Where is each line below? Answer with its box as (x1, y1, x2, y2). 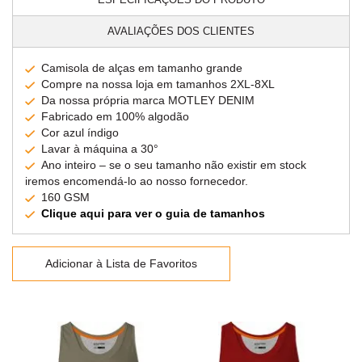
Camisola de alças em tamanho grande (41, 61, 242, 74)
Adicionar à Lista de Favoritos (45, 256, 197, 270)
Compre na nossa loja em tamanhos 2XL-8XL (41, 77, 275, 90)
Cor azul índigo (41, 125, 119, 139)
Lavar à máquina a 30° (41, 141, 158, 155)
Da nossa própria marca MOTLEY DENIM (41, 93, 255, 107)
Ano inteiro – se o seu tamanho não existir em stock (41, 158, 306, 171)
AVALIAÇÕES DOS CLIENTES (107, 24, 255, 37)
